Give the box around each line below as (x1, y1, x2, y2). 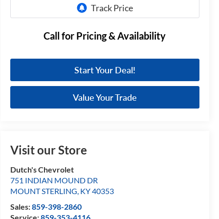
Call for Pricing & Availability (44, 30, 166, 42)
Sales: (10, 202, 32, 212)
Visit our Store (10, 143, 87, 157)
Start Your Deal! (74, 65, 135, 76)
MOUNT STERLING (10, 186, 77, 196)
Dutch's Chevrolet (10, 165, 74, 175)
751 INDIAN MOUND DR (10, 175, 98, 185)
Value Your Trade (72, 92, 137, 103)
